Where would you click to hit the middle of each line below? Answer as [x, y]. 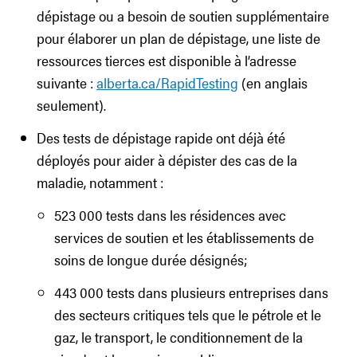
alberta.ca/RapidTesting [167, 82]
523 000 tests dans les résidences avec [170, 215]
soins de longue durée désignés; [151, 259]
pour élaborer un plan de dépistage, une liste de [178, 38]
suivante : [67, 82]
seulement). [71, 105]
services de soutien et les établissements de [184, 237]
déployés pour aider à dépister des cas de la [167, 160]
